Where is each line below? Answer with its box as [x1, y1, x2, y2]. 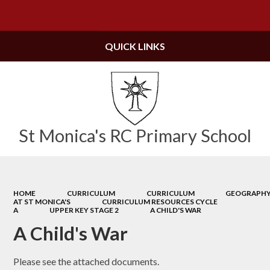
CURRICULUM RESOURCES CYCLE [102, 196, 218, 206]
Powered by [150, 11, 196, 21]
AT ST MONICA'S [13, 196, 71, 206]
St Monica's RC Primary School [19, 125, 251, 146]
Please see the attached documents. [13, 256, 160, 268]
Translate [218, 11, 253, 21]
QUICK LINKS [105, 40, 165, 52]
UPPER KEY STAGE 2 [49, 205, 119, 215]
